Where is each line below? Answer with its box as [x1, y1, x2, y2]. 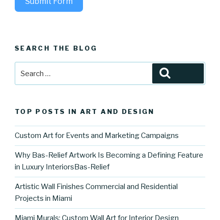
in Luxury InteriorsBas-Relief [15, 163, 110, 172]
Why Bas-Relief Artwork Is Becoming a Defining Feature [15, 151, 203, 160]
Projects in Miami [15, 194, 72, 203]
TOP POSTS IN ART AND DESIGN [15, 108, 155, 116]
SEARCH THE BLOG [15, 44, 98, 52]
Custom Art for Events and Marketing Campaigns [15, 131, 179, 140]
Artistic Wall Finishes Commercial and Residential [15, 182, 178, 192]
